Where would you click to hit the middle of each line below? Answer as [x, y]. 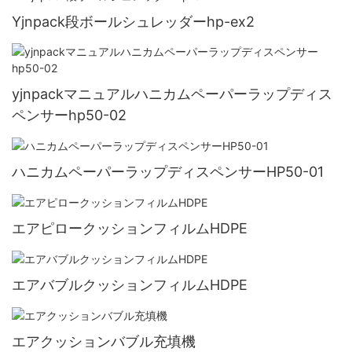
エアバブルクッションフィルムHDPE [130, 284]
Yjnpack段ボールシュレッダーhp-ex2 [133, 22]
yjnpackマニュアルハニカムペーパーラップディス [172, 93]
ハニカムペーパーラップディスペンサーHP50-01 [168, 171]
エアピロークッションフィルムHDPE [130, 228]
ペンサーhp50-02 [69, 115]
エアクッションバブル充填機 [104, 341]
